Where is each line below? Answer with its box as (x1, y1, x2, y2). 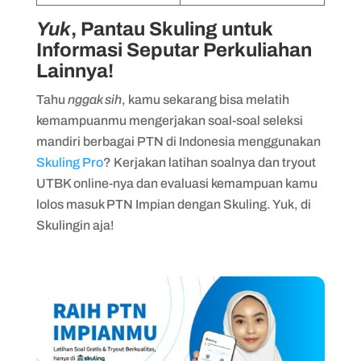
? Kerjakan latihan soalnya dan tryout (102, 155, 316, 169)
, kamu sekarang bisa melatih (121, 92, 289, 106)
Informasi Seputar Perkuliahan (35, 39, 312, 60)
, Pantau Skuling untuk (70, 18, 272, 39)
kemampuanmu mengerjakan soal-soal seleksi (35, 113, 303, 127)
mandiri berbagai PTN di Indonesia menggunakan (35, 134, 321, 148)
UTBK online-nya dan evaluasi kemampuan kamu (35, 176, 317, 190)
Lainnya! (35, 60, 114, 81)
